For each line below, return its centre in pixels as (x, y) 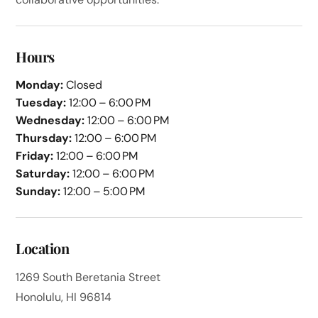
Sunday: (38, 192)
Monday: (40, 85)
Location (43, 248)
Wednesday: (50, 121)
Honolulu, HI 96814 (64, 297)
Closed (83, 85)
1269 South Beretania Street (88, 278)
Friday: (35, 156)
